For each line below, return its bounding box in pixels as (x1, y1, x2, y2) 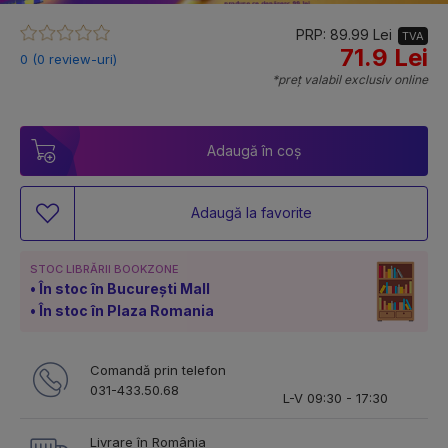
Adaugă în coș (207, 141, 301, 159)
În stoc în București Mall (39, 279, 210, 297)
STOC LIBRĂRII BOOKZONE (30, 261, 179, 276)
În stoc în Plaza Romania (39, 301, 214, 319)
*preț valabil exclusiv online (272, 71, 428, 87)
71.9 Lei (340, 42, 428, 72)
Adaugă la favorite (190, 204, 312, 222)
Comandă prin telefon (90, 361, 226, 378)
